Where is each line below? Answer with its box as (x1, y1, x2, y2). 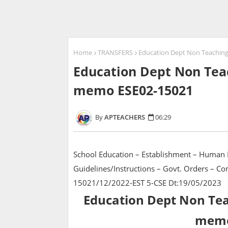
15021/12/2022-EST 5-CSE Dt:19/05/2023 (73, 178, 221, 188)
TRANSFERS (98, 48, 133, 57)
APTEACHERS (104, 112, 145, 122)
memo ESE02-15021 (73, 81, 193, 99)
